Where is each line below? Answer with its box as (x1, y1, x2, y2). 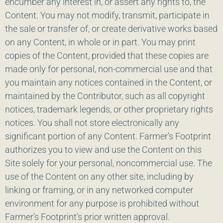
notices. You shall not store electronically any (5, 117, 179, 128)
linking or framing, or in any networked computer (5, 185, 193, 196)
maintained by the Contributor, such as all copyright (5, 91, 205, 102)
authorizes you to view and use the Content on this (5, 144, 202, 155)
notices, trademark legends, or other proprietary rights (5, 104, 213, 115)
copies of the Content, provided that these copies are (5, 50, 209, 61)
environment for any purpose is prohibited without (5, 198, 199, 209)
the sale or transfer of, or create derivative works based (5, 23, 218, 34)
